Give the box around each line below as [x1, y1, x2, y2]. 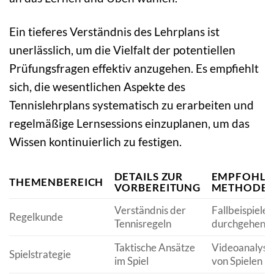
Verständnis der [114, 204, 186, 217]
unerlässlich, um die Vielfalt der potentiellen [9, 43, 235, 57]
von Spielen [211, 254, 262, 267]
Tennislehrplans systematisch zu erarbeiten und [9, 98, 254, 113]
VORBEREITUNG [114, 181, 201, 194]
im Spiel [114, 254, 149, 267]
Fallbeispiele [211, 204, 268, 217]
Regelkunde [9, 210, 63, 223]
